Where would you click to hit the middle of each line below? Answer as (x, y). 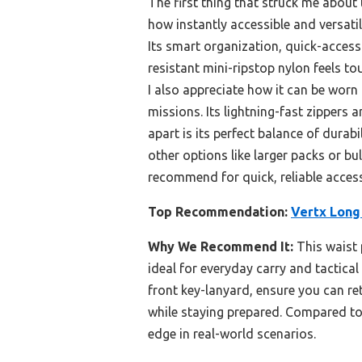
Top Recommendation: (218, 212)
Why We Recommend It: (221, 247)
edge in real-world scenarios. (232, 334)
